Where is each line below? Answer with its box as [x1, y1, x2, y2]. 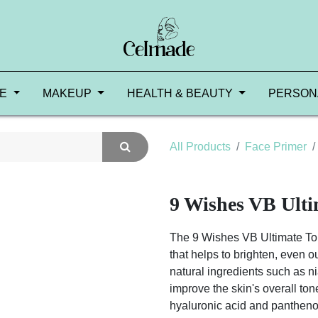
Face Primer [245, 141, 307, 153]
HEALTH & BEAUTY [126, 87, 233, 99]
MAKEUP [43, 87, 92, 99]
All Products [170, 141, 231, 153]
